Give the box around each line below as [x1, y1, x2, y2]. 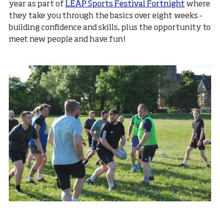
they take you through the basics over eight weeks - [9, 12, 202, 21]
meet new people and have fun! [9, 36, 125, 44]
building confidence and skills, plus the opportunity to [9, 24, 211, 32]
